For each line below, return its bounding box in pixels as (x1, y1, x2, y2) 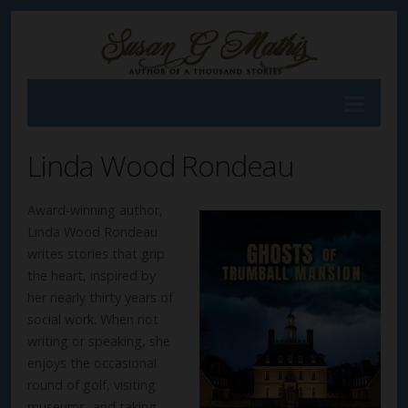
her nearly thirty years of (27, 288, 173, 306)
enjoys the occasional (27, 353, 157, 372)
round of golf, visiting (27, 375, 156, 393)
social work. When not (27, 310, 158, 328)
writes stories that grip (27, 244, 165, 262)
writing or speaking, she (27, 331, 170, 350)
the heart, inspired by (27, 266, 156, 284)
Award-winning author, (27, 200, 163, 219)
